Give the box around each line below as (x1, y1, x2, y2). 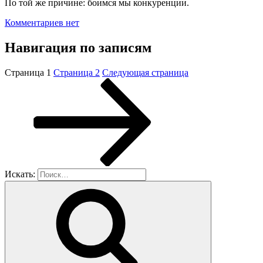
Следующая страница (102, 67, 188, 77)
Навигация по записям (5, 39, 151, 55)
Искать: (5, 168, 35, 179)
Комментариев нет (5, 18, 79, 28)
